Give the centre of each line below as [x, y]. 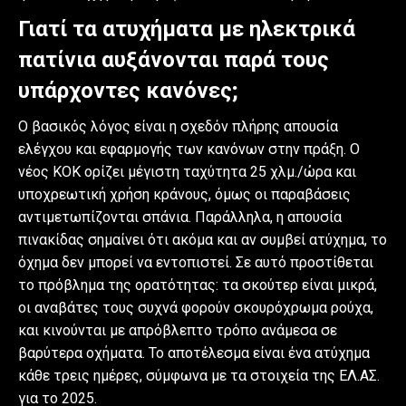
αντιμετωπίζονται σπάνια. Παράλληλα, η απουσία [180, 217]
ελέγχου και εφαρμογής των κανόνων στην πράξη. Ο [189, 149]
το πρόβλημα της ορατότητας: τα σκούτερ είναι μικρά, [198, 285]
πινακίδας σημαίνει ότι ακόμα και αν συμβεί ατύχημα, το [203, 239]
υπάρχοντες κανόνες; [128, 90]
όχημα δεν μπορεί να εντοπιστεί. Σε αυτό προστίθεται [196, 262]
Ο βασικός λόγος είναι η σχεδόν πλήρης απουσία [178, 126]
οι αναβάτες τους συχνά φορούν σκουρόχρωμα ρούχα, [196, 307]
